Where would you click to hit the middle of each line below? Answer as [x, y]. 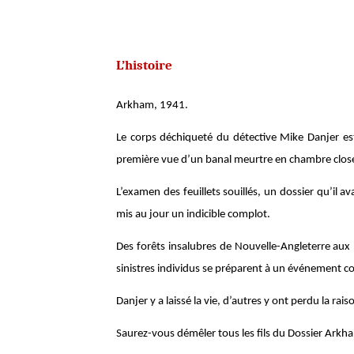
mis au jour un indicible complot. [193, 214]
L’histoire [144, 64]
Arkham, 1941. [152, 105]
